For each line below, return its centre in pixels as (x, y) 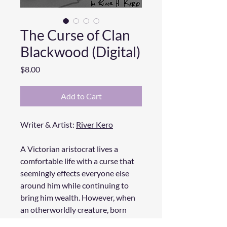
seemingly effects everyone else (75, 173)
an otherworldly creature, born (73, 210)
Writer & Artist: (48, 124)
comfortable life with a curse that (77, 161)
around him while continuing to (74, 185)
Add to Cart (81, 96)
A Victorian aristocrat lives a (69, 149)
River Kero (94, 124)
